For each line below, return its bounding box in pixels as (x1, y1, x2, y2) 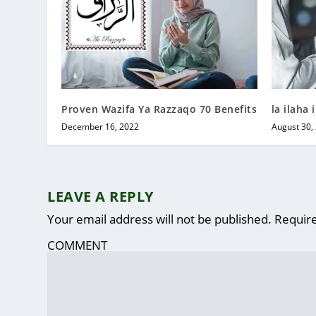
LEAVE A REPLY (47, 186, 154, 206)
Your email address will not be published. (47, 210, 272, 227)
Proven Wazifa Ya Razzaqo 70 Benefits (61, 102, 257, 116)
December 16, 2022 (61, 120, 140, 133)
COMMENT (47, 236, 108, 253)
